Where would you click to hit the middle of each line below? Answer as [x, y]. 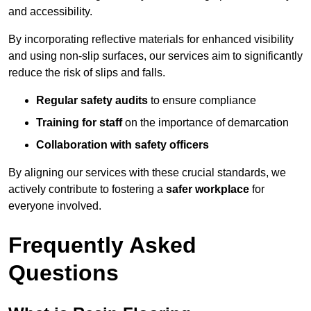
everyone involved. [55, 206]
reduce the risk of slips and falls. [87, 73]
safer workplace [208, 190]
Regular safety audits [92, 101]
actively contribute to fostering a [87, 190]
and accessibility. [50, 12]
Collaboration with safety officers [123, 145]
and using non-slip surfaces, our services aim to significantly [155, 56]
